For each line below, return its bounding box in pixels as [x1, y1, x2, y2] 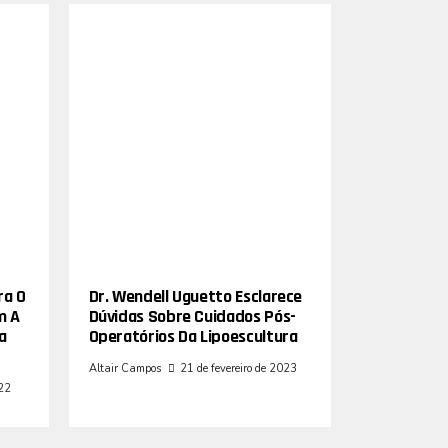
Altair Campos [88, 360, 161, 376]
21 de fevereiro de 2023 [179, 360, 297, 376]
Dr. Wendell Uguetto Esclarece [88, 284, 303, 308]
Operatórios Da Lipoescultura [88, 324, 298, 348]
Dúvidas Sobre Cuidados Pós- [88, 304, 296, 328]
